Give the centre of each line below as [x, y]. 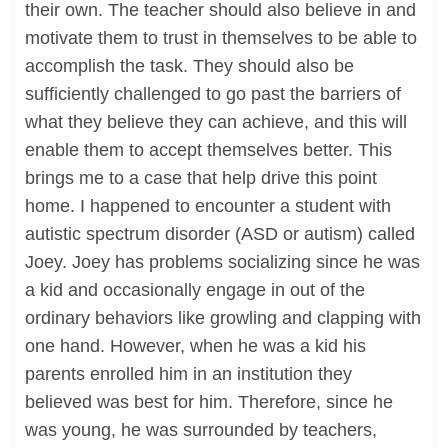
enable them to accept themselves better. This [208, 150]
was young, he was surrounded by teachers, [201, 430]
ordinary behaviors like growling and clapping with [223, 318]
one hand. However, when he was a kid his [195, 346]
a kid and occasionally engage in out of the [195, 290]
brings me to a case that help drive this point [201, 178]
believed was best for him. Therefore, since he [209, 402]
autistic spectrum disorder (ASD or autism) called [220, 234]
